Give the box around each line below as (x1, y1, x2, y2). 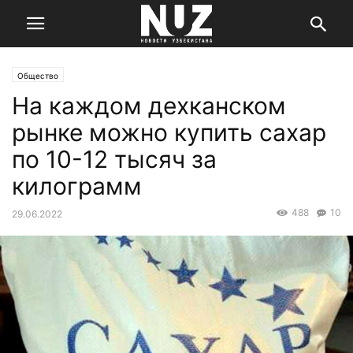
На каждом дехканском (12, 91, 286, 120)
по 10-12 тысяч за (12, 145, 217, 173)
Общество (17, 71, 58, 80)
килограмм (12, 172, 142, 200)
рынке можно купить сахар (12, 118, 326, 147)
